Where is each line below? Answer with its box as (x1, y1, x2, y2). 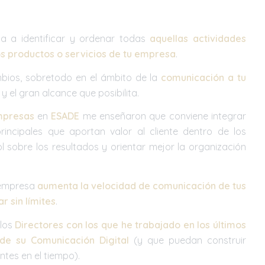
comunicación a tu (161, 71, 247, 83)
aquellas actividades (150, 33, 247, 45)
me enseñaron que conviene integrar (79, 110, 247, 122)
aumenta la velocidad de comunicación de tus (37, 179, 246, 192)
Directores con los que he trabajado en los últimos (15, 218, 247, 231)
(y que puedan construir (129, 234, 246, 246)
